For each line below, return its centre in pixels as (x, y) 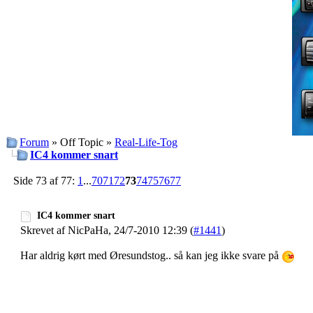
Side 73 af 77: (45, 181)
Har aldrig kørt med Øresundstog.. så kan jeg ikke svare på (151, 255)
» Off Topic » (82, 142)
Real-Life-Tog (146, 142)
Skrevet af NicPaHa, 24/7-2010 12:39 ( (107, 230)
